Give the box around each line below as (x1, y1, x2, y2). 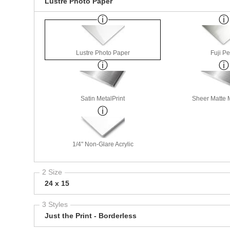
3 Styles (42, 200, 68, 209)
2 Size (42, 168, 62, 177)
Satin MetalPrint (81, 95, 125, 103)
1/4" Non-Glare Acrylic (72, 141, 133, 148)
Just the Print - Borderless (45, 212, 137, 220)
